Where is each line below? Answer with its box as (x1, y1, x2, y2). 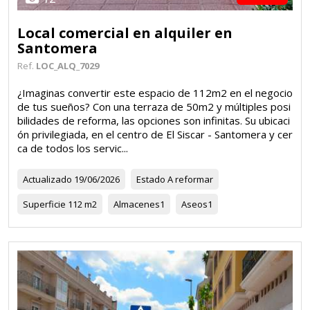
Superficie (23, 197, 66, 210)
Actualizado (23, 172, 72, 185)
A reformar (165, 172, 213, 185)
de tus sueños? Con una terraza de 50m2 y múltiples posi (17, 99, 291, 113)
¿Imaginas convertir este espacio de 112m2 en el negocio (17, 85, 293, 100)
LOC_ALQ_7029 (36, 59, 99, 72)
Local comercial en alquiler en (17, 23, 232, 42)
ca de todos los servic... (17, 140, 128, 155)
